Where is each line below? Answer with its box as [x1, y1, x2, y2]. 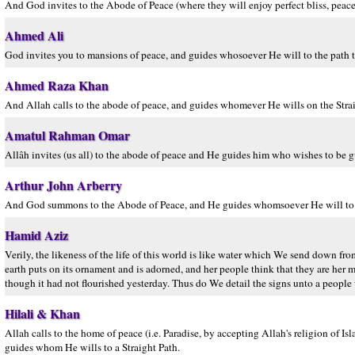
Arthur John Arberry [5, 176, 122, 194]
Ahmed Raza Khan [5, 76, 109, 94]
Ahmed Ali [5, 26, 63, 44]
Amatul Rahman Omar [5, 126, 130, 144]
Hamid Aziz [5, 226, 68, 244]
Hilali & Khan [5, 304, 80, 323]
